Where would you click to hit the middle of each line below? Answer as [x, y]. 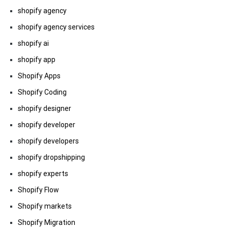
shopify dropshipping [51, 157]
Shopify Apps [39, 76]
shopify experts [43, 174]
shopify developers [48, 141]
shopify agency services [56, 27]
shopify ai [33, 43]
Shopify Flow [38, 190]
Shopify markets [45, 206]
